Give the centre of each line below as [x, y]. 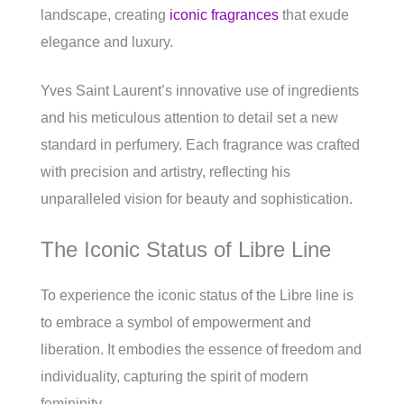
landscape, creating [105, 15]
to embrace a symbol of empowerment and [176, 323]
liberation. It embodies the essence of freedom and [201, 350]
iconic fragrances [224, 15]
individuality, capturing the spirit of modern [174, 377]
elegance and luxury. [107, 42]
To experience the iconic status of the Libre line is [197, 296]
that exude [314, 15]
